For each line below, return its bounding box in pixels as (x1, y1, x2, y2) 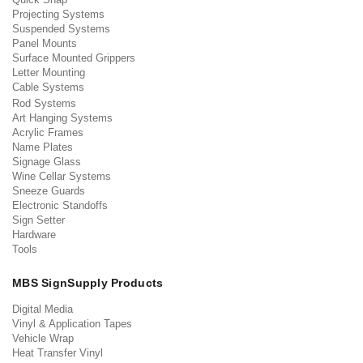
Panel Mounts (12, 37, 77, 50)
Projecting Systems (12, 8, 105, 21)
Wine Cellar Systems (12, 170, 111, 183)
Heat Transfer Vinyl (12, 347, 103, 360)
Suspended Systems (12, 23, 110, 36)
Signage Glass (12, 156, 81, 169)
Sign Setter (12, 214, 65, 227)
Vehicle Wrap (12, 332, 74, 345)
